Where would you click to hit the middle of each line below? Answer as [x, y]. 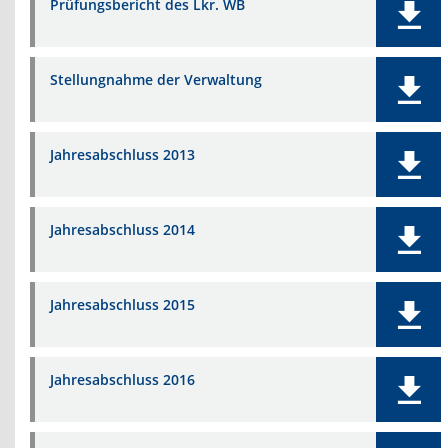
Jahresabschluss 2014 [122, 229]
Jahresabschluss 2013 [122, 154]
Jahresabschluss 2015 [122, 304]
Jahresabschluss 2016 [122, 379]
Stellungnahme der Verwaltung [156, 79]
